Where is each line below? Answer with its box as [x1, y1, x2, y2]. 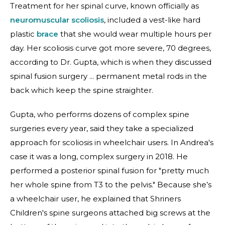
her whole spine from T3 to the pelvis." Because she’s [10, 180, 211, 189]
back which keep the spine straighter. [10, 85, 153, 95]
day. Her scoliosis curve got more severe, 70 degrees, [10, 43, 211, 53]
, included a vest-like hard [104, 15, 200, 25]
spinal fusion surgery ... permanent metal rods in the [10, 71, 207, 81]
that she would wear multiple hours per [58, 29, 211, 39]
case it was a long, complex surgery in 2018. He [10, 152, 188, 161]
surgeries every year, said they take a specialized [10, 124, 193, 133]
